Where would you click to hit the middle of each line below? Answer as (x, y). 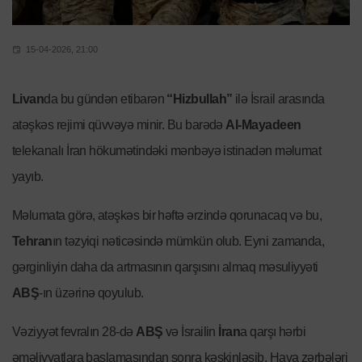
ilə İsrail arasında (278, 99)
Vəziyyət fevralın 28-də (74, 332)
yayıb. (28, 177)
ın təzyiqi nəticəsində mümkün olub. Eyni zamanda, (188, 242)
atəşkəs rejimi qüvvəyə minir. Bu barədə (119, 125)
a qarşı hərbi (273, 332)
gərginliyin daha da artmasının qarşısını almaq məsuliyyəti (165, 267)
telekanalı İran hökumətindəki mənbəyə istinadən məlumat (167, 151)
